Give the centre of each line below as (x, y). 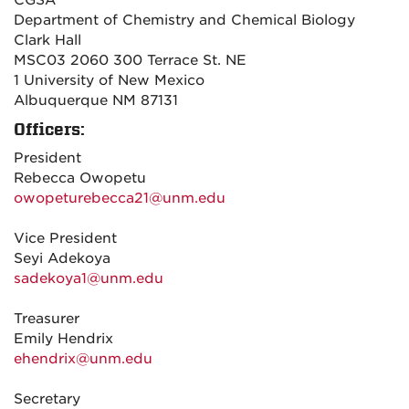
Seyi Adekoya (62, 258)
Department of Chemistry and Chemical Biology (184, 20)
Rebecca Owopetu (80, 178)
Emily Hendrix (63, 339)
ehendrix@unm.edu (83, 359)
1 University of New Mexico (109, 80)
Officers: (49, 129)
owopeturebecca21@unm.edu (120, 198)
